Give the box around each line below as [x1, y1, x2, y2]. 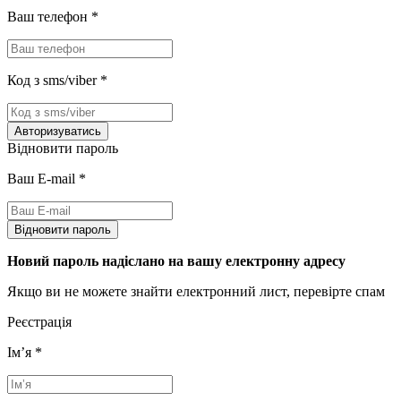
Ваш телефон [7, 8, 91, 24]
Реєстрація [7, 313, 72, 329]
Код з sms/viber [7, 72, 100, 88]
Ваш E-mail [7, 170, 79, 186]
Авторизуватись [14, 124, 101, 138]
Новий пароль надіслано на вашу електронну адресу [7, 252, 346, 269]
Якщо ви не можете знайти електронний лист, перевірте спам [7, 283, 385, 299]
